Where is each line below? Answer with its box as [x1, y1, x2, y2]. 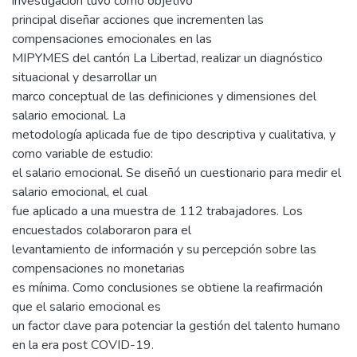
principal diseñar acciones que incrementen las [12, 11, 264, 29]
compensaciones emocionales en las [12, 30, 212, 48]
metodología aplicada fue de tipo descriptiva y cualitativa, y [12, 126, 335, 143]
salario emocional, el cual [12, 183, 147, 201]
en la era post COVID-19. [12, 336, 154, 354]
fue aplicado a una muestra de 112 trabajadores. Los [12, 202, 303, 220]
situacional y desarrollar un [12, 69, 157, 86]
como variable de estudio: [12, 145, 153, 163]
